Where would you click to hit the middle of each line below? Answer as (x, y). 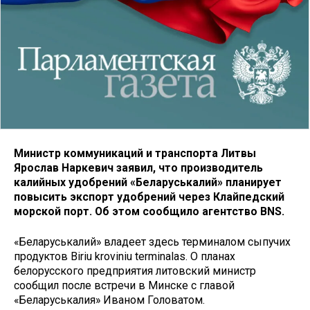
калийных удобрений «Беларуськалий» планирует (148, 182)
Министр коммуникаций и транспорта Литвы (135, 153)
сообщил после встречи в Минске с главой (124, 286)
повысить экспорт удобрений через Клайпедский (149, 197)
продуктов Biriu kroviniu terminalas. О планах (125, 257)
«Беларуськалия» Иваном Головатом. (109, 300)
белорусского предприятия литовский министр (135, 271)
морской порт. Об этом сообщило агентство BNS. (149, 211)
